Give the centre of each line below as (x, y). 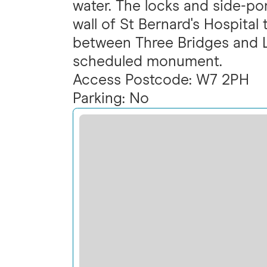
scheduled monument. (148, 61)
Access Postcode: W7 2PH (161, 80)
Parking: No (111, 98)
